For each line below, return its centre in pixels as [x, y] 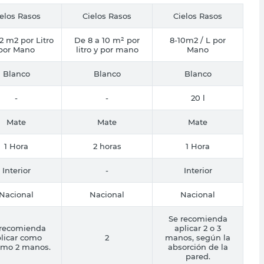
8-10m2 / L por [198, 40]
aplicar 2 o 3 [198, 228]
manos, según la [198, 237]
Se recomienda [198, 218]
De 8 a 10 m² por [107, 40]
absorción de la [198, 247]
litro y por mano [107, 49]
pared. [198, 256]
